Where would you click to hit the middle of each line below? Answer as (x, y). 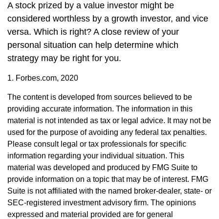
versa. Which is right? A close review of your (93, 32)
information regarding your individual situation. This (96, 156)
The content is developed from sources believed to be (100, 97)
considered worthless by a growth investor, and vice (108, 19)
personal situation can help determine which (93, 45)
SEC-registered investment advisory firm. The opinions (102, 203)
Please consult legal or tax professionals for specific (97, 144)
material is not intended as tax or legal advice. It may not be (109, 120)
